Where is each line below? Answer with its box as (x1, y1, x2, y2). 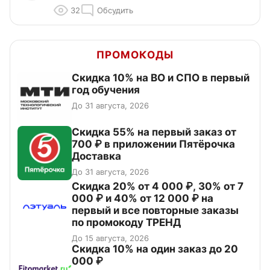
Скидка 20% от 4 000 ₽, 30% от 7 (72, 180, 243, 193)
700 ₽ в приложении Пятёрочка (72, 138, 235, 151)
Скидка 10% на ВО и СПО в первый (72, 72, 250, 84)
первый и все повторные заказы (72, 204, 239, 217)
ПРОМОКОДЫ (96, 49, 174, 61)
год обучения (72, 84, 140, 96)
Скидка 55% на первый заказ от (72, 126, 236, 139)
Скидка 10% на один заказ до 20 (72, 243, 238, 256)
